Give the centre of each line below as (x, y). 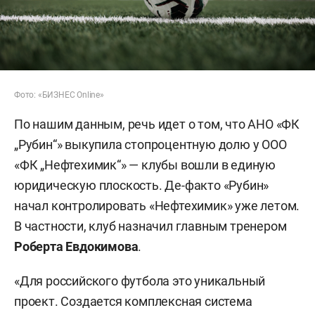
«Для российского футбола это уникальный (140, 281)
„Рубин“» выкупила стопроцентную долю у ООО (150, 145)
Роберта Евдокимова (76, 247)
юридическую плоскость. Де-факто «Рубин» (142, 186)
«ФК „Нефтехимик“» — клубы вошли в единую (145, 165)
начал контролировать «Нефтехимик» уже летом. (157, 206)
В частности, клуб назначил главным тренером (150, 226)
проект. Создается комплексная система (133, 302)
